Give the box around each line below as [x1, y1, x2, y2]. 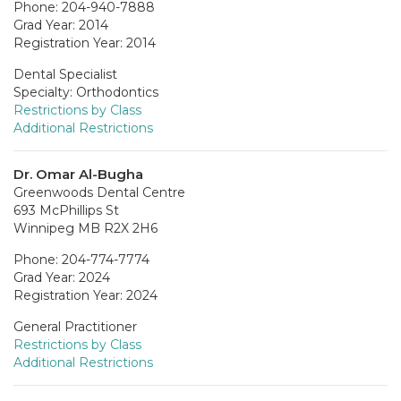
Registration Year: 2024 [13, 286, 158, 303]
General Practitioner [13, 318, 137, 335]
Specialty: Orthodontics [13, 83, 158, 100]
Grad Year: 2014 [13, 16, 108, 33]
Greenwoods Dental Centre [13, 183, 185, 200]
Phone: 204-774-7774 [13, 251, 149, 268]
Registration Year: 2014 [13, 34, 156, 51]
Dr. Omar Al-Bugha [13, 165, 143, 183]
